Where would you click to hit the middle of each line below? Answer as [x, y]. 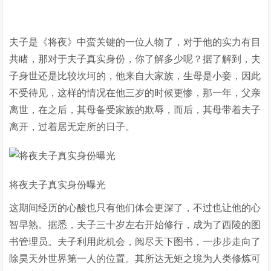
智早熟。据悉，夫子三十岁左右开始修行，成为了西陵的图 [135, 225]
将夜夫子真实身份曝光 [58, 185]
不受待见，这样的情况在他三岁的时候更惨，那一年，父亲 [135, 93]
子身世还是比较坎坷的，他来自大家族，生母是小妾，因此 [135, 76]
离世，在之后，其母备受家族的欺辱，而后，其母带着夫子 [135, 110]
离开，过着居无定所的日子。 [72, 127]
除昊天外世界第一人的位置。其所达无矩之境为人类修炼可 [135, 259]
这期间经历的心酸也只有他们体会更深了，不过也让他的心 [135, 208]
